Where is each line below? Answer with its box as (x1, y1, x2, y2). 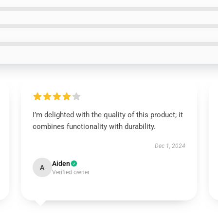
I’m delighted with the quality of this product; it (32, 110, 183, 119)
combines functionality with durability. (32, 122, 156, 131)
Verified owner (52, 169, 90, 176)
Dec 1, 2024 (155, 143, 186, 149)
